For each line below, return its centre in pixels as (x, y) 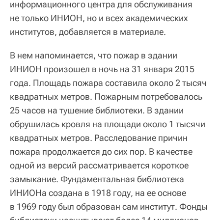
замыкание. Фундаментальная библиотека (97, 179)
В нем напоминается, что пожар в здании (94, 55)
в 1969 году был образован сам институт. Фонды (109, 207)
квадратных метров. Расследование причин (99, 138)
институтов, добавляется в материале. (88, 32)
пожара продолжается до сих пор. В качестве (101, 152)
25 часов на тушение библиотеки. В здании (97, 110)
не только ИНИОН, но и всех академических (99, 18)
